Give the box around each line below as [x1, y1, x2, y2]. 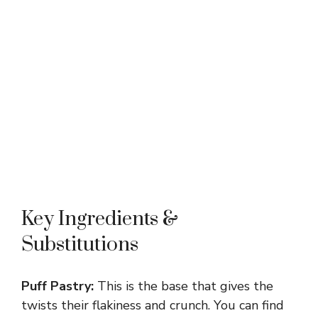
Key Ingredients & [21, 207, 178, 232]
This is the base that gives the [94, 278, 273, 295]
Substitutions [21, 232, 138, 258]
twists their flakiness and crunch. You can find [21, 297, 284, 314]
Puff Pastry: [21, 278, 94, 295]
